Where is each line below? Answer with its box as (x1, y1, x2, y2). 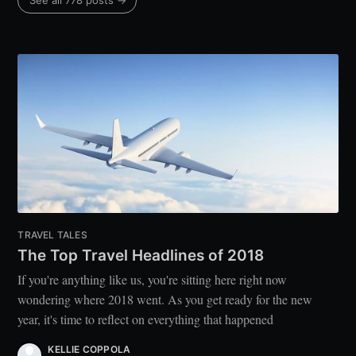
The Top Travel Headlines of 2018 (17, 246, 265, 265)
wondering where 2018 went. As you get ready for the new (17, 291, 313, 308)
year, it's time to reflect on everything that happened (17, 311, 274, 328)
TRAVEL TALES (17, 229, 87, 242)
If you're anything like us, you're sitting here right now (17, 271, 288, 288)
